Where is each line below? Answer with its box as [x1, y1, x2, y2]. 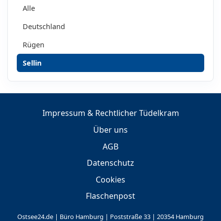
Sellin [23, 58, 41, 68]
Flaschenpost [86, 190, 135, 202]
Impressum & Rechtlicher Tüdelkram [42, 108, 179, 119]
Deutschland [23, 21, 65, 31]
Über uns [93, 124, 128, 136]
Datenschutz [87, 157, 134, 169]
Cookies [96, 174, 125, 185]
